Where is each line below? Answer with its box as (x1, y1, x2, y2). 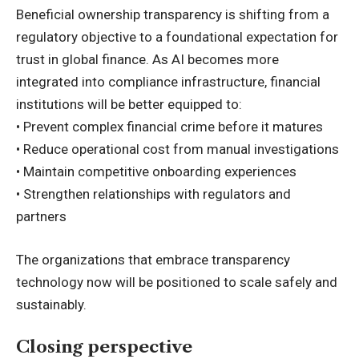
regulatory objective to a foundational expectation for (16, 29, 338, 46)
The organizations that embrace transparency (16, 251, 290, 268)
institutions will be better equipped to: (16, 96, 242, 113)
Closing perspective (16, 337, 192, 357)
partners (16, 208, 67, 225)
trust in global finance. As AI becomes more (16, 51, 279, 68)
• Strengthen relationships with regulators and (16, 186, 291, 203)
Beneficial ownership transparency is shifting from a (16, 6, 329, 23)
